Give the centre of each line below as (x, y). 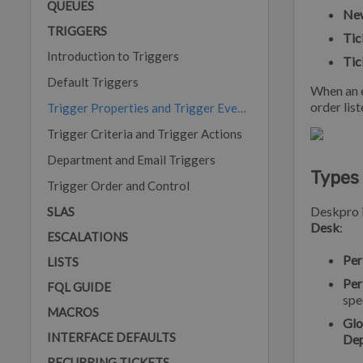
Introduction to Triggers (113, 56)
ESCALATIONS (88, 237)
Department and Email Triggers (131, 160)
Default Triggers (93, 82)
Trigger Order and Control (118, 186)
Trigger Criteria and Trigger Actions (145, 134)
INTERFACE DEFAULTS (111, 337)
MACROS (73, 312)
